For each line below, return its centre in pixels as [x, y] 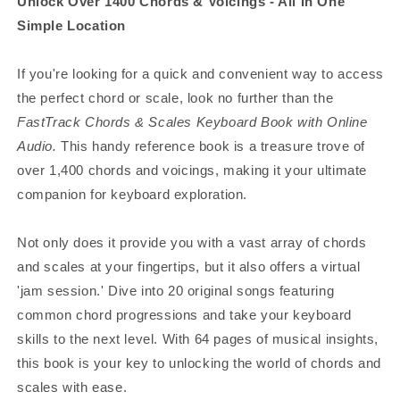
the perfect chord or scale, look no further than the [175, 97]
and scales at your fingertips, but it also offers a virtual [189, 266]
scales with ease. [72, 387]
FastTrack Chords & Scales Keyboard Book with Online [192, 121]
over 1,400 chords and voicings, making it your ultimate [192, 170]
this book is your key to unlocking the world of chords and [199, 362]
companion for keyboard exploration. [133, 194]
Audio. [37, 146]
